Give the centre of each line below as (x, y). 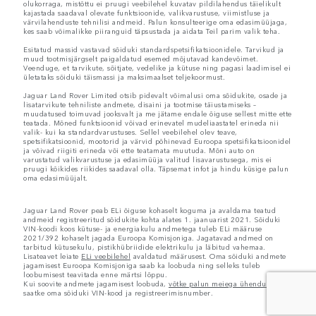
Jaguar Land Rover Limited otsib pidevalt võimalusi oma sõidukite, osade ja (155, 96)
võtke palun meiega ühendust (220, 284)
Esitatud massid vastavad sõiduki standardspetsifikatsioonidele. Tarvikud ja (154, 50)
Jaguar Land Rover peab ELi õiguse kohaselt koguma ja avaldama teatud (150, 211)
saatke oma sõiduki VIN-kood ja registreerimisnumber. (118, 293)
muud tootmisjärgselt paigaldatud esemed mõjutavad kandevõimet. (141, 59)
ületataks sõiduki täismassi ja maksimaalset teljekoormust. (124, 77)
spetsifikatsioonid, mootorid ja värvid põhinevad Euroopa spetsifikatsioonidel (157, 141)
